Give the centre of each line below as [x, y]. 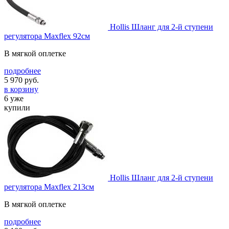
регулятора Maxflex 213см [49, 187]
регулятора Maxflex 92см [47, 36]
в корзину [21, 89]
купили [17, 107]
